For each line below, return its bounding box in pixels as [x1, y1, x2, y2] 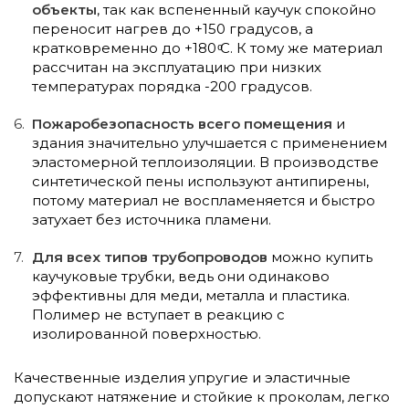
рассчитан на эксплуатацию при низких [32, 58, 321, 76]
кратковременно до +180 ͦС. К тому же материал [32, 38, 383, 57]
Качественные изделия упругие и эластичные [14, 368, 351, 386]
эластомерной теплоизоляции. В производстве [32, 152, 379, 171]
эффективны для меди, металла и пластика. [32, 286, 350, 304]
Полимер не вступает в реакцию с [32, 305, 285, 323]
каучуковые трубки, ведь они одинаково [32, 267, 330, 285]
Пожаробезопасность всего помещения [32, 114, 332, 132]
